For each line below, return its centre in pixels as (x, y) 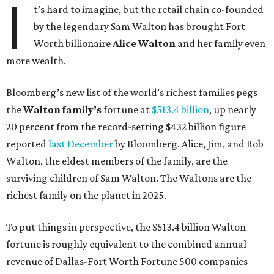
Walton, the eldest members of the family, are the (117, 161)
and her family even (221, 44)
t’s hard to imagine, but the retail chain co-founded (149, 9)
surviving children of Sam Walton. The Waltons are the (129, 178)
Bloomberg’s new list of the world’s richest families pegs (132, 93)
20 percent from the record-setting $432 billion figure (126, 127)
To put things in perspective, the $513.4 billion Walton (126, 227)
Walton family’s (62, 110)
